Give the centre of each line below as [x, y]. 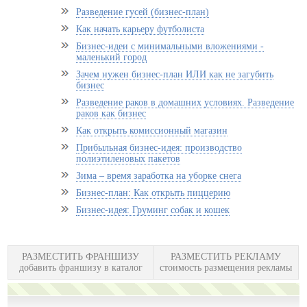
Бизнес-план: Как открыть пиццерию [153, 193]
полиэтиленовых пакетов [128, 159]
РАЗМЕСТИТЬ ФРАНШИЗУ [81, 257]
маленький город [112, 57]
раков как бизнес [111, 113]
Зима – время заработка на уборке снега [159, 176]
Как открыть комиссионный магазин [152, 131]
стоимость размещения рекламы [226, 268]
